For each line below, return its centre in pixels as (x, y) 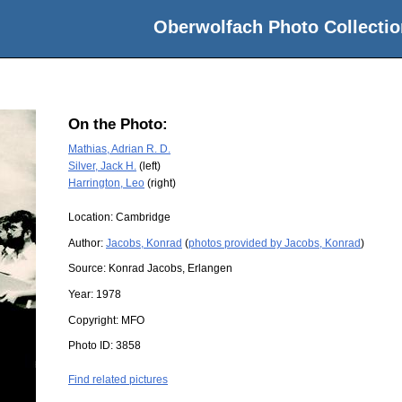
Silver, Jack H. (102, 166)
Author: (87, 243)
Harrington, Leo (106, 183)
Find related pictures (118, 380)
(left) (149, 166)
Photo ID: (92, 346)
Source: (88, 269)
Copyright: (95, 320)
